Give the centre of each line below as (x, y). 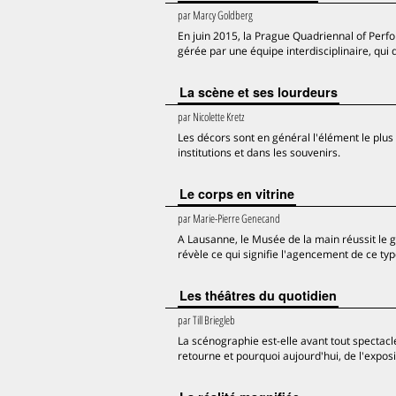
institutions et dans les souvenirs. (259, 152)
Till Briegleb (214, 320)
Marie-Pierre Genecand (236, 218)
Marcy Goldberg (223, 15)
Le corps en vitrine (237, 194)
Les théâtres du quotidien (258, 295)
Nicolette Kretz (218, 117)
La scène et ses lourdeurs (259, 92)
